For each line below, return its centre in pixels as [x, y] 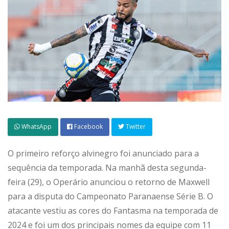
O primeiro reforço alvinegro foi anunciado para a [103, 154]
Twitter [135, 127]
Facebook [88, 127]
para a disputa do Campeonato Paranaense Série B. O [110, 197]
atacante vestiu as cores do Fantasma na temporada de [113, 211]
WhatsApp [36, 127]
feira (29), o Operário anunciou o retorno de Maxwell [109, 182]
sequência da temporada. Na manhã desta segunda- [107, 168]
